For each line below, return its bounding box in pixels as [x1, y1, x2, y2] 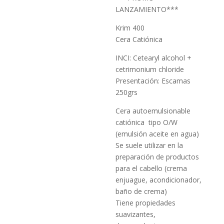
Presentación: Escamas [115, 76, 191, 85]
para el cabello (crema [115, 163, 187, 173]
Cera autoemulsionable [115, 106, 191, 115]
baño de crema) [115, 186, 167, 196]
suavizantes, [115, 209, 156, 219]
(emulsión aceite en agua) [115, 129, 199, 138]
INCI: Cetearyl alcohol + [115, 53, 192, 62]
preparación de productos [115, 152, 199, 161]
